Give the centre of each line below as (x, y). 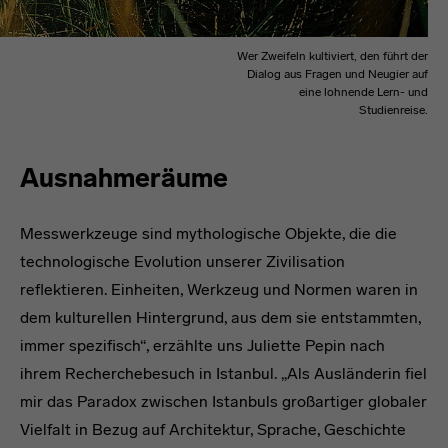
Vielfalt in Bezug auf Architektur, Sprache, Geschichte (213, 429)
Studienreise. (393, 109)
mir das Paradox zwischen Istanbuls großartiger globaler (223, 401)
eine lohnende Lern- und (363, 91)
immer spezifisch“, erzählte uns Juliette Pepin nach (202, 345)
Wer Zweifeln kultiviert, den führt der (332, 55)
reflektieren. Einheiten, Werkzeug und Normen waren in (219, 289)
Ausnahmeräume (124, 178)
